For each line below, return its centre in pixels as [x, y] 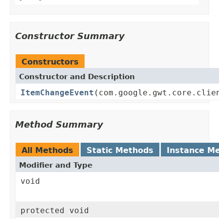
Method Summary [59, 125]
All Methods [47, 151]
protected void [55, 211]
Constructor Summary [70, 36]
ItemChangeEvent [57, 93]
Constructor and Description [77, 77]
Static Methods [120, 151]
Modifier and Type [56, 165]
